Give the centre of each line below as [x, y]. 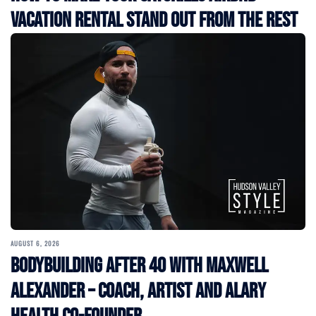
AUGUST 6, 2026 [35, 243]
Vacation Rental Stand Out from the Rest [154, 21]
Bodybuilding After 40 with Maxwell [139, 266]
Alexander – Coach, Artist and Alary [138, 291]
